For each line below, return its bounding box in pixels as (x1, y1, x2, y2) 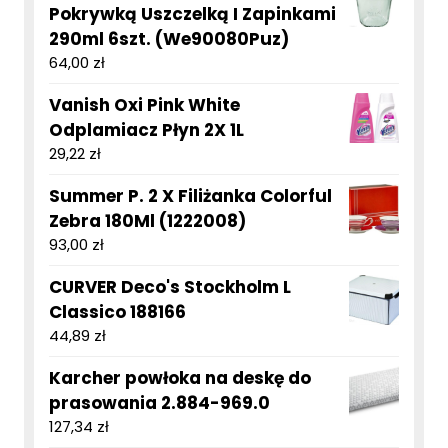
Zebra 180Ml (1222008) (49, 209, 246, 234)
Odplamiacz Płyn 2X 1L (49, 118, 244, 143)
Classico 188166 (49, 300, 186, 325)
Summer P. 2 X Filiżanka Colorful (49, 184, 332, 209)
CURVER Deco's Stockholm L (49, 275, 291, 300)
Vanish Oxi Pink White (49, 93, 240, 118)
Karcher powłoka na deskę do (49, 366, 311, 391)
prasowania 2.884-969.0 (49, 391, 270, 416)
